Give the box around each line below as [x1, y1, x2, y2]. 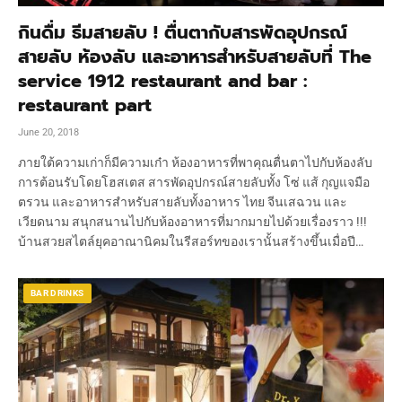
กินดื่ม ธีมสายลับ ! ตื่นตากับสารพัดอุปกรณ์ [18, 18, 347, 46]
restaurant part [18, 91, 152, 118]
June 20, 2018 [18, 126, 79, 138]
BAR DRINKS [31, 287, 84, 298]
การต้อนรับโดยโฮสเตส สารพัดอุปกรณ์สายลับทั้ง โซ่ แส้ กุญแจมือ [18, 174, 370, 189]
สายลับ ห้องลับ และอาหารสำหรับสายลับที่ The [18, 42, 371, 70]
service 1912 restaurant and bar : [18, 66, 307, 94]
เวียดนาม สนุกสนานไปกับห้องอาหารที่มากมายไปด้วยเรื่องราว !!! [18, 214, 367, 229]
